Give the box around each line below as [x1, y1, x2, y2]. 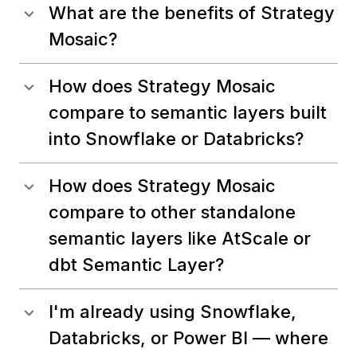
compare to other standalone [49, 202, 296, 223]
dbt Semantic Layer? [49, 254, 224, 276]
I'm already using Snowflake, [49, 301, 296, 323]
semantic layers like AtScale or [49, 228, 311, 249]
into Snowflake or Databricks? [49, 128, 304, 150]
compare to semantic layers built [49, 102, 327, 124]
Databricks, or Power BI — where [49, 328, 328, 349]
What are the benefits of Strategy [49, 2, 335, 24]
